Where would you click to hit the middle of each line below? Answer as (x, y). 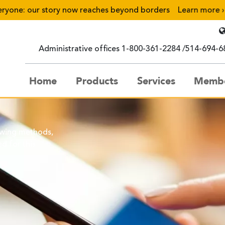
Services (156, 81)
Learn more (188, 11)
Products (97, 81)
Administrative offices (79, 49)
